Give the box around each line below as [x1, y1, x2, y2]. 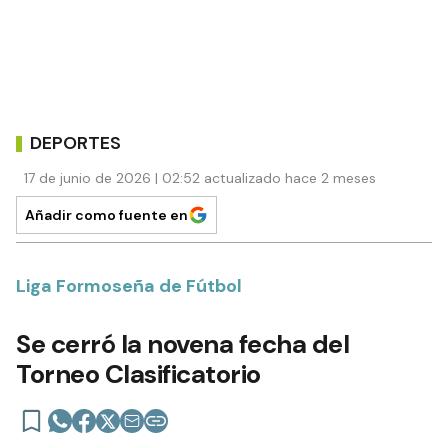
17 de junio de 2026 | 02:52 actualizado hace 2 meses [24, 169, 376, 187]
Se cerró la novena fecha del [16, 327, 349, 361]
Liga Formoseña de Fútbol [16, 274, 242, 298]
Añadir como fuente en [25, 206, 188, 224]
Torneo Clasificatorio [16, 357, 261, 391]
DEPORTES [30, 130, 121, 155]
